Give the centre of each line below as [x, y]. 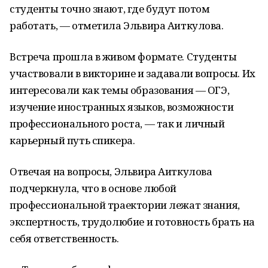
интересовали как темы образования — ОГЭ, [120, 90]
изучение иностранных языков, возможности [122, 107]
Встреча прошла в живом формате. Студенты [123, 57]
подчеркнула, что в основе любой [93, 188]
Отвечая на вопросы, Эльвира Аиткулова [111, 171]
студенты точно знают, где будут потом [110, 9]
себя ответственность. [64, 238]
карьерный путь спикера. [72, 140]
